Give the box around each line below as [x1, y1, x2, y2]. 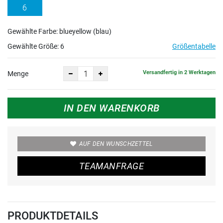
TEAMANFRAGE [79, 161, 144, 172]
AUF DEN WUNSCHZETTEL [79, 140, 153, 148]
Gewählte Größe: [7, 42, 60, 51]
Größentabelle [172, 42, 216, 51]
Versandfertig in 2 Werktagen [143, 69, 216, 76]
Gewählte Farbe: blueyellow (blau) [7, 27, 111, 36]
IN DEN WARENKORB [63, 102, 160, 114]
